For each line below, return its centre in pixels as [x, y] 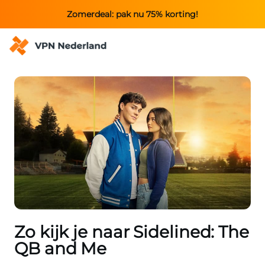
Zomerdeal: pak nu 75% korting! [132, 14]
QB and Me [61, 249]
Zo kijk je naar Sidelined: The [132, 232]
